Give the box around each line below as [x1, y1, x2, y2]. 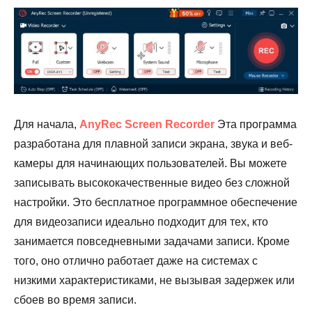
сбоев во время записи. [14, 293, 136, 306]
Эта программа [214, 118, 297, 130]
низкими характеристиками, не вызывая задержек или [14, 274, 295, 286]
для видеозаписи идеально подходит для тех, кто [14, 215, 268, 228]
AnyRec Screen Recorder [79, 118, 214, 130]
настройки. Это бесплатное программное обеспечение [14, 196, 297, 208]
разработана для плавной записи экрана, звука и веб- [14, 137, 292, 150]
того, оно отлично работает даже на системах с [14, 254, 258, 267]
